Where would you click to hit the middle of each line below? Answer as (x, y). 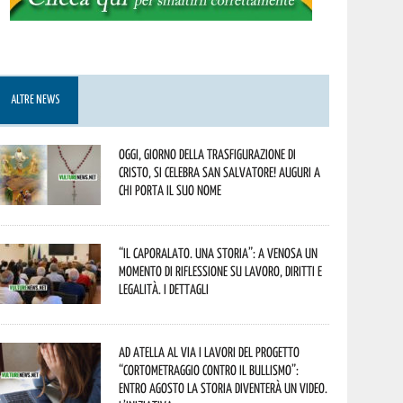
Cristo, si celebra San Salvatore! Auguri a (220, 172)
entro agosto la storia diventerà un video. (224, 388)
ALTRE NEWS (36, 100)
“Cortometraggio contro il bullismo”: (209, 370)
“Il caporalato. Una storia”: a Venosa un (219, 253)
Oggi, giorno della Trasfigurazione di (208, 154)
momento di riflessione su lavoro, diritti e (221, 271)
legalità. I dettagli (164, 289)
